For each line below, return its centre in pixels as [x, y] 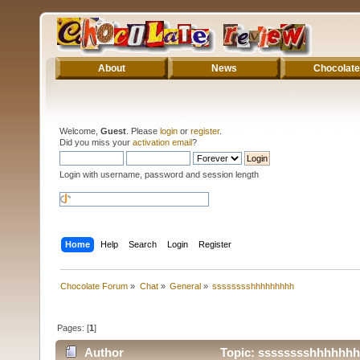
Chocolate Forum [94, 286]
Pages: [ [74, 327]
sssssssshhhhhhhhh [254, 286]
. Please [143, 131]
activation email [162, 142]
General [185, 286]
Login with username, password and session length [159, 174]
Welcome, [80, 131]
